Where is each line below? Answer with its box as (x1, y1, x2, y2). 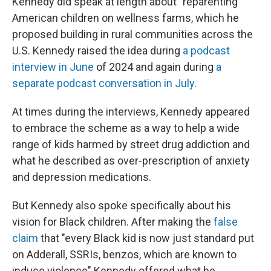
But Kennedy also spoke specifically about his (12, 198, 231, 212)
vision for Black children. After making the (12, 215, 214, 228)
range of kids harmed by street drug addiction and (12, 137, 250, 151)
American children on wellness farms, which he (12, 11, 239, 24)
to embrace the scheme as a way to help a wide (12, 121, 240, 134)
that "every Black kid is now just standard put (38, 231, 254, 244)
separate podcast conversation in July (12, 76, 194, 90)
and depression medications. (12, 170, 151, 183)
